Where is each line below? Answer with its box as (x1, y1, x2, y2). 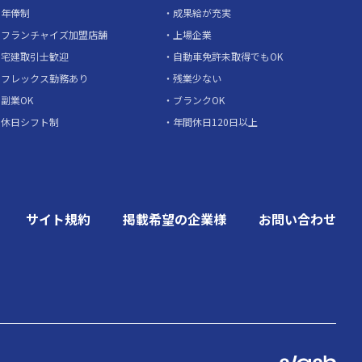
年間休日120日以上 (173, 114, 259, 128)
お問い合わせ (259, 208, 336, 229)
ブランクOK (173, 92, 225, 107)
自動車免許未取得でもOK (173, 48, 284, 63)
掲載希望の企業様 (123, 208, 226, 229)
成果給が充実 (173, 5, 232, 19)
